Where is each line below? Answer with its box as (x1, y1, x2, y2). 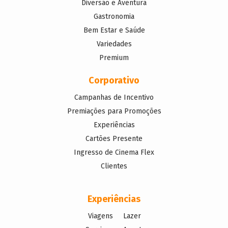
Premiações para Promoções (67, 106, 161, 116)
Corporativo (89, 74, 139, 86)
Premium (99, 53, 129, 62)
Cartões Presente (85, 134, 142, 143)
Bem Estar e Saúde (83, 25, 145, 35)
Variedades (96, 39, 132, 48)
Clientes (101, 161, 127, 170)
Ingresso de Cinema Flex (74, 148, 154, 157)
